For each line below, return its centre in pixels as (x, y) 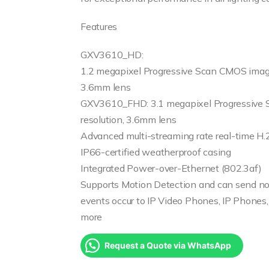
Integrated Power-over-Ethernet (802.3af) (171, 168)
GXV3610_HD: (112, 54)
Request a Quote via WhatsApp (168, 245)
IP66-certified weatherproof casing (156, 152)
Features (99, 26)
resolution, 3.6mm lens (128, 119)
